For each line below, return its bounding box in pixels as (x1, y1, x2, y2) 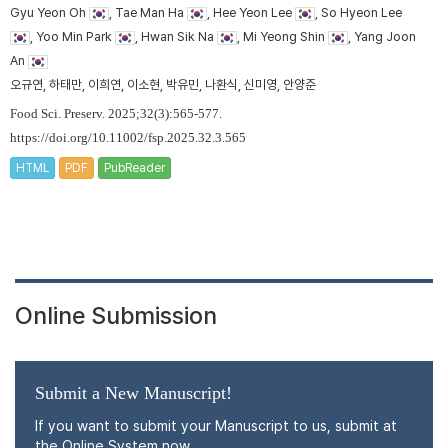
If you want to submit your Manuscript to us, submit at (35, 417, 397, 435)
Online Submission (15, 301, 217, 331)
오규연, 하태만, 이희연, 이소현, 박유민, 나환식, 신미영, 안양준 (10, 77, 316, 93)
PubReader (104, 161, 165, 176)
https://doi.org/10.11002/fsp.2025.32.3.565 (10, 131, 246, 146)
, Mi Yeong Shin (237, 29, 328, 45)
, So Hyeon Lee (315, 5, 402, 21)
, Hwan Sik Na (135, 29, 217, 45)
